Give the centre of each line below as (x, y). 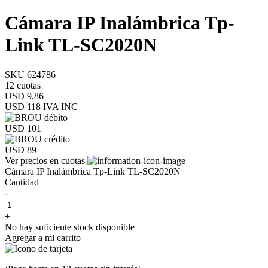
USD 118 (23, 106)
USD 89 (21, 150)
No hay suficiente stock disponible (70, 227)
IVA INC (59, 106)
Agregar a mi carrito (43, 237)
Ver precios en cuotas (46, 160)
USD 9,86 (24, 96)
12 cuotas (23, 85)
